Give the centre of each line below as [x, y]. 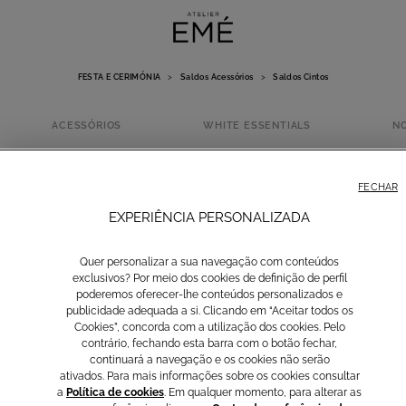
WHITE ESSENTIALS [257, 126]
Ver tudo [106, 377]
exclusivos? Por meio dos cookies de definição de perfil [209, 278]
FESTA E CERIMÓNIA [119, 77]
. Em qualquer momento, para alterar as [263, 392]
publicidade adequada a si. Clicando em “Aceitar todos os [209, 311]
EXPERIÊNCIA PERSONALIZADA [209, 217]
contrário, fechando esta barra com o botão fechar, [209, 343]
